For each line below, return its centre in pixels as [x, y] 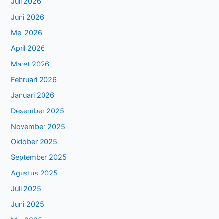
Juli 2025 [26, 189]
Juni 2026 [28, 17]
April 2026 [28, 48]
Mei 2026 [27, 33]
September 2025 [39, 158]
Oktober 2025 [34, 142]
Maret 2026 [30, 64]
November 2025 [38, 126]
